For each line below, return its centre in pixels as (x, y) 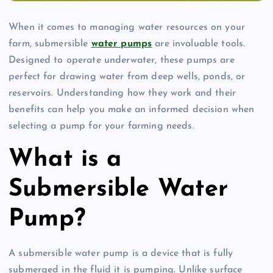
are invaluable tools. (199, 44)
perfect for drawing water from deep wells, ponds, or (127, 76)
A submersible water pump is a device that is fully (121, 253)
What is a (65, 160)
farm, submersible (50, 44)
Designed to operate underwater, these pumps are (122, 60)
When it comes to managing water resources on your (127, 27)
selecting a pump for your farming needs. (101, 126)
